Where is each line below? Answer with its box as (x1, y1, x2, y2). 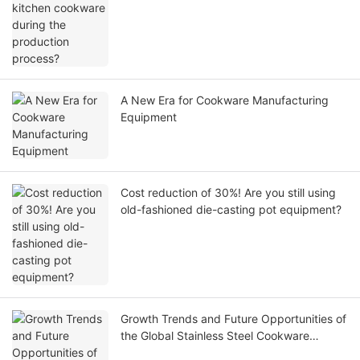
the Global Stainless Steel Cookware (121, 329, 309, 343)
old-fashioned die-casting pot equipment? (121, 202, 342, 217)
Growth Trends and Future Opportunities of (121, 312, 346, 326)
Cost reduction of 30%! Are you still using (121, 186, 336, 200)
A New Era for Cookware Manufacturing (121, 93, 329, 108)
